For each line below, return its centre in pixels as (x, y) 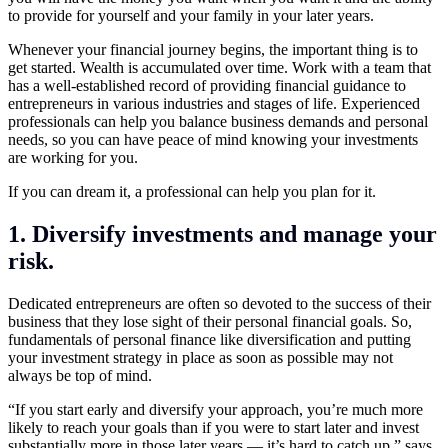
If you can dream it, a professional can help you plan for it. (192, 191)
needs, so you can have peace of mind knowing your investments (213, 139)
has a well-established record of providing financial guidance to (207, 85)
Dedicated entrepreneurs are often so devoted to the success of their (219, 303)
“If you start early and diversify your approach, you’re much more (215, 409)
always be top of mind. (80, 375)
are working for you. (73, 157)
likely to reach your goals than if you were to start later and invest (213, 427)
